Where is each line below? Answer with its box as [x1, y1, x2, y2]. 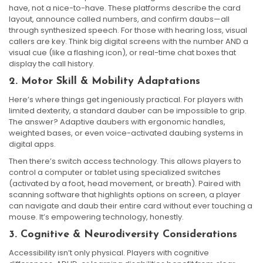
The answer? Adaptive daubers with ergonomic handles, [9, 116, 225, 127]
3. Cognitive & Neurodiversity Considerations [9, 229, 237, 240]
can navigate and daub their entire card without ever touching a [9, 200, 252, 211]
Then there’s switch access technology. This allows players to [9, 156, 241, 167]
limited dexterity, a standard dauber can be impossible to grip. [9, 105, 247, 116]
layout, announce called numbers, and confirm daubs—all [9, 14, 230, 25]
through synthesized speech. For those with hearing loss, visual [9, 25, 247, 36]
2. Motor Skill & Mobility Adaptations [9, 76, 200, 87]
